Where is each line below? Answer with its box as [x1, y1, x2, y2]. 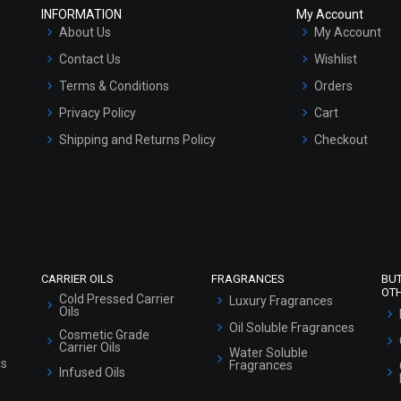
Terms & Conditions [59, 79, 169, 94]
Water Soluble [229, 346, 308, 361]
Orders [314, 79, 353, 94]
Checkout [314, 132, 368, 148]
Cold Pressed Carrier [59, 292, 175, 307]
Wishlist [314, 52, 357, 67]
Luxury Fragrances [229, 294, 333, 309]
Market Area [59, 186, 130, 201]
